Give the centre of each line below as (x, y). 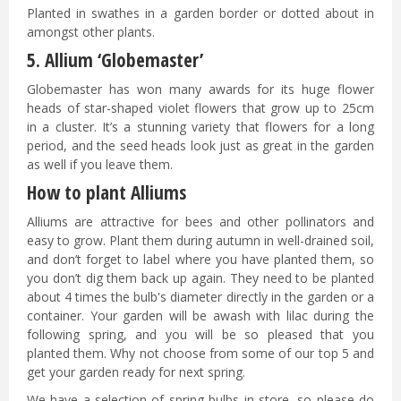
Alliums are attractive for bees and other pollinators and (200, 222)
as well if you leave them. (102, 165)
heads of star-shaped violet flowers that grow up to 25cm (200, 108)
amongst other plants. (91, 32)
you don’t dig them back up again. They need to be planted (200, 278)
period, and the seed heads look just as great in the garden (200, 146)
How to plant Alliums (107, 193)
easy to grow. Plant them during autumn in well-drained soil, (200, 241)
